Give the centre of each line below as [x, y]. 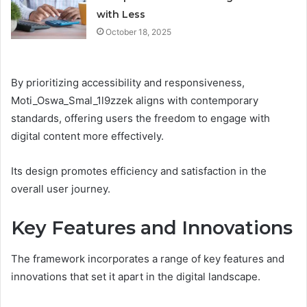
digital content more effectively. [87, 136]
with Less [121, 15]
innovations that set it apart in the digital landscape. [136, 276]
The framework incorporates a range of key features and [148, 258]
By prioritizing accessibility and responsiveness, [128, 83]
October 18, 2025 [139, 32]
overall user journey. [61, 189]
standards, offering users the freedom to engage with [140, 119]
